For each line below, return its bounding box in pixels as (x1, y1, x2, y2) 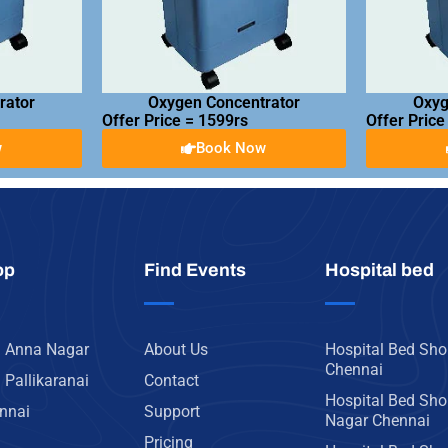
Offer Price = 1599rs (101, 110, 248, 130)
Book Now (196, 138, 267, 157)
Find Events (144, 260, 247, 280)
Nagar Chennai (324, 411, 430, 430)
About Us (144, 340, 209, 359)
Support (144, 402, 201, 421)
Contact (144, 371, 200, 390)
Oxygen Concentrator (147, 92, 300, 112)
